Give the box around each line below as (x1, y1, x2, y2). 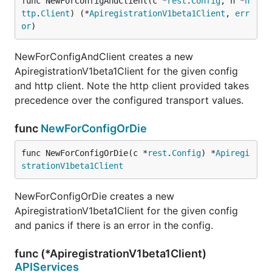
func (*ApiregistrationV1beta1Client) (15, 247, 206, 260)
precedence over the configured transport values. (15, 94, 243, 106)
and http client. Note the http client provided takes (15, 80, 249, 92)
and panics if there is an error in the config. (15, 219, 213, 231)
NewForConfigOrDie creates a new (15, 190, 174, 202)
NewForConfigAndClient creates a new (15, 50, 193, 63)
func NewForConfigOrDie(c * (21, 148, 148, 158)
